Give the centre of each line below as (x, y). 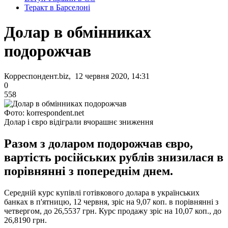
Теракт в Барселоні (57, 7)
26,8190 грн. (25, 220)
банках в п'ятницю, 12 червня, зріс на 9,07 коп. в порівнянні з (111, 202)
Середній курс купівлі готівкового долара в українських (102, 192)
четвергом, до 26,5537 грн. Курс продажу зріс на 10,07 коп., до (113, 211)
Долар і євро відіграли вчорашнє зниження (79, 122)
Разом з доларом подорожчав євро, (98, 143)
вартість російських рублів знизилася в (114, 157)
